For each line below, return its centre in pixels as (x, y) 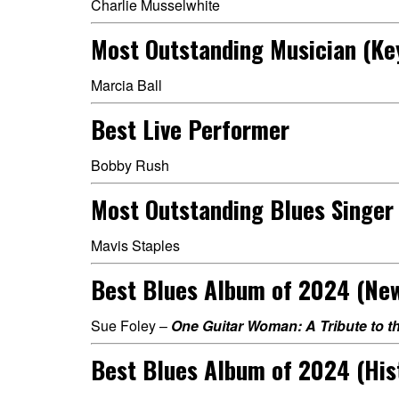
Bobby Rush (130, 165)
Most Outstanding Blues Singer (242, 209)
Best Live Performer (190, 129)
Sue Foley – (131, 326)
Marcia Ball (126, 85)
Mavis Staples (135, 245)
